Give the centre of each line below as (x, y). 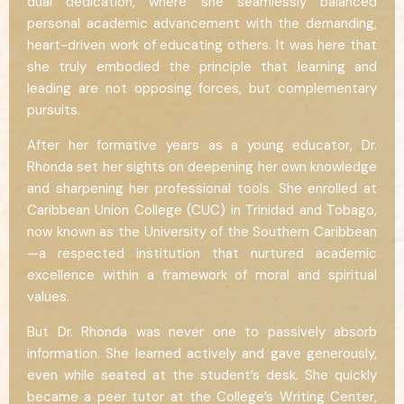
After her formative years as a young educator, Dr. (202, 146)
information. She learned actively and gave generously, (202, 354)
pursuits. (54, 110)
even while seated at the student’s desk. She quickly (202, 376)
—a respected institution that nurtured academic (202, 254)
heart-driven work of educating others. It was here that (202, 46)
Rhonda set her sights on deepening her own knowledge (202, 167)
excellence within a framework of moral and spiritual (202, 275)
